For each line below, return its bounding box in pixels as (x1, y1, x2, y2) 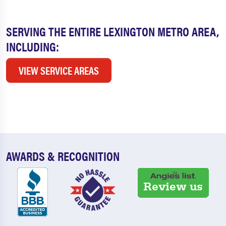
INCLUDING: (6, 37, 59, 55)
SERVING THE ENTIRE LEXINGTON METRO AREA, (6, 22, 219, 40)
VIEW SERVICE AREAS (19, 63, 99, 78)
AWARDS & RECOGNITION (6, 147, 120, 165)
